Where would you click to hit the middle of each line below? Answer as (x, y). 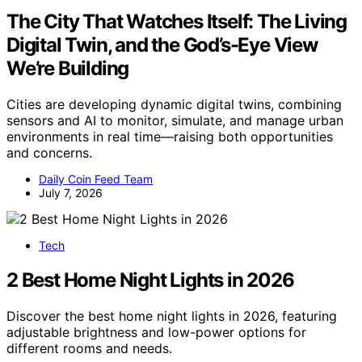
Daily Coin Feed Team (96, 179)
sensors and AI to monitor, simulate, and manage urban (175, 120)
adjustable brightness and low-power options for (156, 332)
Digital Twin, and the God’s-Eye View (162, 45)
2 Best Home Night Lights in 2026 (150, 280)
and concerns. (49, 152)
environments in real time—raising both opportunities (170, 136)
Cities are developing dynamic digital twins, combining (174, 104)
